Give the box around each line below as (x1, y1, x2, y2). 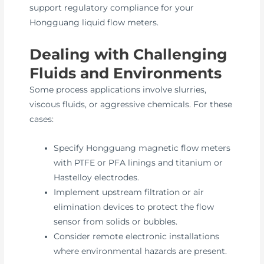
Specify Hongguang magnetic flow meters (54, 143, 231, 153)
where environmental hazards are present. (54, 246, 227, 256)
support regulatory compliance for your (29, 3, 194, 13)
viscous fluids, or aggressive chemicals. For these (29, 99, 233, 109)
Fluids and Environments (29, 64, 222, 82)
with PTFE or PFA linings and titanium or (54, 157, 223, 167)
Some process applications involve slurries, (29, 84, 207, 94)
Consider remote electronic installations (54, 231, 220, 241)
